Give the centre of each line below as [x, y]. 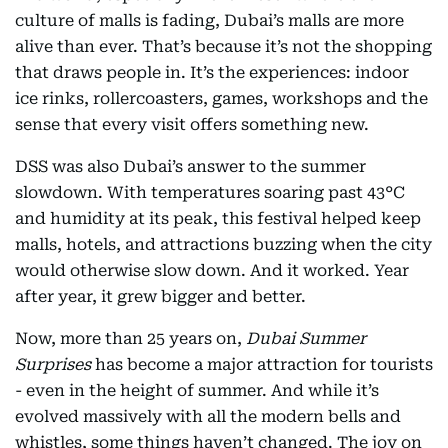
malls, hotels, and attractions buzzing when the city [223, 244]
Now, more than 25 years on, [130, 338]
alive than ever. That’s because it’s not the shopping [223, 46]
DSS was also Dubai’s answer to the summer [190, 166]
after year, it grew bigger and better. [160, 296]
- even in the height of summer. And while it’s [197, 390]
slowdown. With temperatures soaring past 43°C [210, 192]
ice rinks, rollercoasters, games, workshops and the [221, 98]
